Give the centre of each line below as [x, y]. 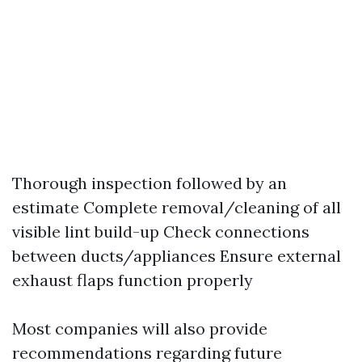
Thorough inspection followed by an [149, 183]
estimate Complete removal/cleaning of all [177, 207]
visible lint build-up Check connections [161, 232]
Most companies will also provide [140, 328]
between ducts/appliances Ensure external [177, 256]
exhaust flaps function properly [133, 280]
